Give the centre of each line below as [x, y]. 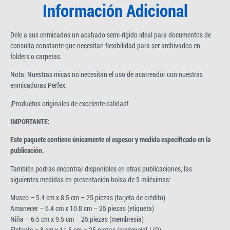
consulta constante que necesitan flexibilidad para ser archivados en [105, 45]
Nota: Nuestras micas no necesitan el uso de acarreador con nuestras [107, 74]
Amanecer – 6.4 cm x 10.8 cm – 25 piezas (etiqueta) [82, 208]
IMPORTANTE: [30, 122]
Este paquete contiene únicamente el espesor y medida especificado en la [110, 140]
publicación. [27, 150]
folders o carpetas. [36, 56]
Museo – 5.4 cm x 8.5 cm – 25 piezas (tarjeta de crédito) [88, 198]
